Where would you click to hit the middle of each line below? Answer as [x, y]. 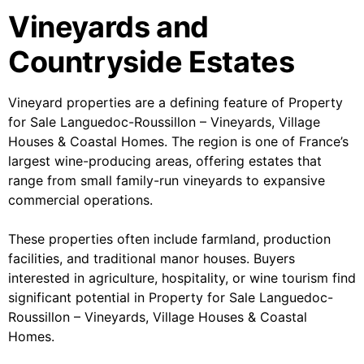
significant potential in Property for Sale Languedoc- [171, 298]
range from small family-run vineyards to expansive [167, 181]
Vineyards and [108, 27]
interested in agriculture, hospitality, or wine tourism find [182, 278]
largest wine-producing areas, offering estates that [165, 161]
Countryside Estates [152, 62]
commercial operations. [80, 200]
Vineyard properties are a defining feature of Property [175, 103]
